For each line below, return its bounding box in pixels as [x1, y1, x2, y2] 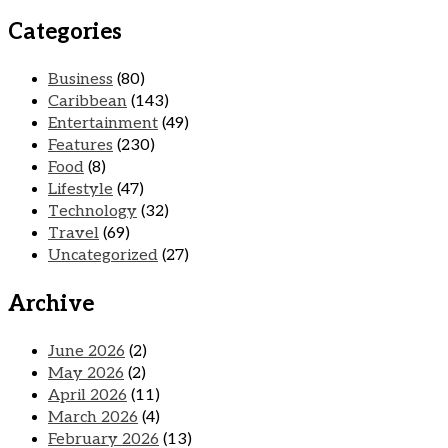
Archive [8, 291, 94, 318]
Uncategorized [48, 246, 158, 266]
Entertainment [48, 114, 158, 134]
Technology [48, 202, 137, 222]
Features [48, 136, 113, 156]
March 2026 [48, 408, 138, 428]
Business [48, 70, 113, 90]
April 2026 [48, 386, 127, 406]
